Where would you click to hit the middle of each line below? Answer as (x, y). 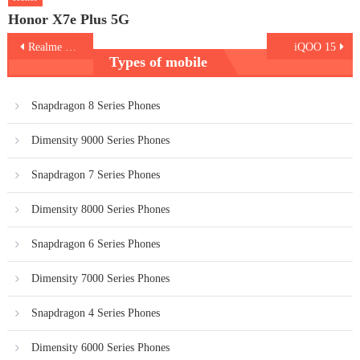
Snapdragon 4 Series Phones (95, 313)
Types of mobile (159, 61)
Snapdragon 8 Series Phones (95, 105)
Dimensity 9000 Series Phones (100, 140)
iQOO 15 (315, 47)
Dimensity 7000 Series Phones (100, 278)
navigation (45, 65)
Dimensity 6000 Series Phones (100, 347)
